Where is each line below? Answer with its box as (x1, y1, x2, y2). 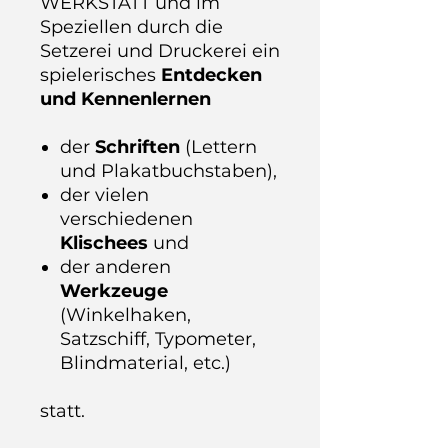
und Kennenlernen (40, 88, 211, 110)
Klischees (60, 232, 153, 254)
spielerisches (40, 64, 161, 86)
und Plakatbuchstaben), (60, 160, 277, 182)
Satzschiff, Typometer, (60, 328, 256, 350)
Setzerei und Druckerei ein (40, 40, 280, 62)
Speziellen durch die (40, 16, 223, 38)
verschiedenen (60, 208, 193, 230)
